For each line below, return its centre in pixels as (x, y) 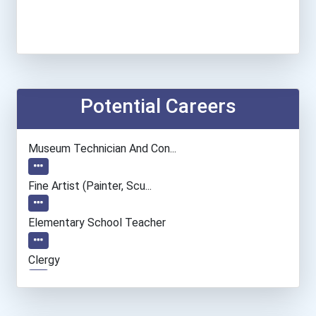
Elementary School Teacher (97, 223)
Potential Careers (158, 106)
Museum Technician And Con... (102, 148)
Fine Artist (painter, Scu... (90, 186)
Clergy (44, 260)
